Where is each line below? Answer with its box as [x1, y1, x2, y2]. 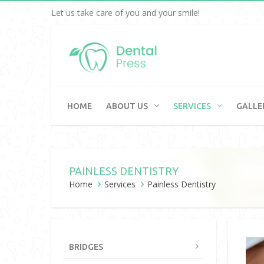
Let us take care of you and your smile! [51, 7, 200, 18]
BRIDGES [69, 242, 103, 252]
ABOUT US [106, 101, 148, 111]
